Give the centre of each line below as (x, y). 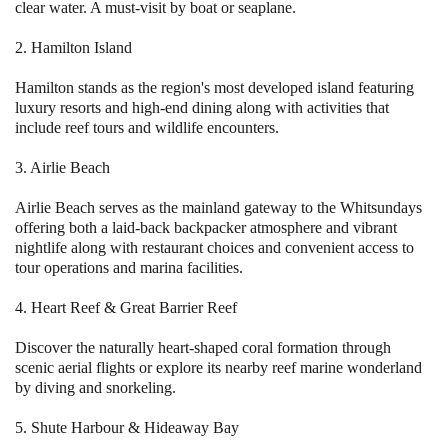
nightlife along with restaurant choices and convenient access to (214, 248)
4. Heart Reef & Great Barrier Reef (126, 308)
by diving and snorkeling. (95, 388)
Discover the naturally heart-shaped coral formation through (203, 348)
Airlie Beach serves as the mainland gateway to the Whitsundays (218, 208)
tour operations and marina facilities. (129, 268)
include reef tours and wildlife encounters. (147, 128)
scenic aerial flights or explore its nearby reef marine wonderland (218, 368)
